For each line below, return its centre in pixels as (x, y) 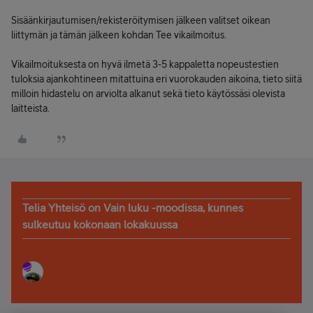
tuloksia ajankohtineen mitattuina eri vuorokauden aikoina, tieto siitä (156, 79)
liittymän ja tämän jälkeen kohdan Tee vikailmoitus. (119, 35)
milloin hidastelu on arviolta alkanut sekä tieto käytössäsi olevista (148, 94)
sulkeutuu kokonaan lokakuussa (100, 224)
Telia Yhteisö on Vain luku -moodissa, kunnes (133, 208)
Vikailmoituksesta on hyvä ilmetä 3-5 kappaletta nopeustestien (145, 64)
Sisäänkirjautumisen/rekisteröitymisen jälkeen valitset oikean (141, 20)
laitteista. (30, 108)
